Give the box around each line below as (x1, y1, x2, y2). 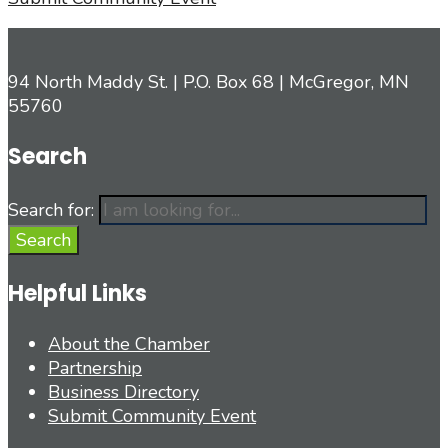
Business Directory (48, 379, 199, 404)
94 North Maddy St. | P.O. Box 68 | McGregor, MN (8, 69, 409, 94)
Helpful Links (8, 277, 147, 309)
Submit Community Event (48, 403, 256, 428)
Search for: (8, 197, 94, 222)
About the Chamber (48, 331, 210, 356)
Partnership (48, 355, 142, 380)
